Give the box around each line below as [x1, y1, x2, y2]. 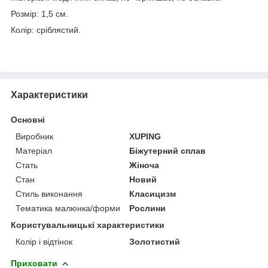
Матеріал [16, 145, 52, 156]
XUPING [129, 131, 162, 141]
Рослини [129, 203, 166, 213]
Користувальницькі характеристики [11, 220, 165, 230]
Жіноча [129, 160, 160, 170]
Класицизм [129, 188, 176, 199]
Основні [11, 114, 45, 124]
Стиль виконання [16, 188, 83, 199]
